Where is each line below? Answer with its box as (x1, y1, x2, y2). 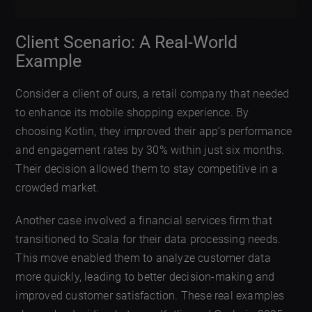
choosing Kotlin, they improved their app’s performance (15, 124, 292, 138)
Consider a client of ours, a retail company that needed (15, 86, 290, 100)
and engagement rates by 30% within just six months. (15, 143, 285, 157)
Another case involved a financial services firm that (15, 213, 272, 227)
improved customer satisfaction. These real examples (15, 288, 285, 302)
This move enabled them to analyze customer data (15, 251, 271, 265)
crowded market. (15, 180, 100, 194)
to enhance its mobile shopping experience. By (15, 105, 249, 119)
